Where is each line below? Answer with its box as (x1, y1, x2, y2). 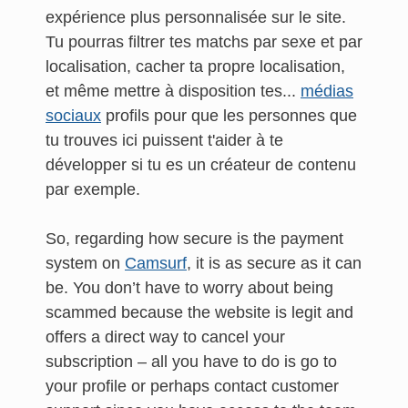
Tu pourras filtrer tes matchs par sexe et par (46, 33, 362, 51)
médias (301, 82, 353, 100)
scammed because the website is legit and (46, 303, 353, 321)
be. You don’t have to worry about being (46, 279, 333, 297)
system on (46, 254, 125, 272)
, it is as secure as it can (187, 254, 362, 272)
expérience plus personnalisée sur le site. (46, 8, 346, 26)
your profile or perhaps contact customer (46, 377, 339, 395)
